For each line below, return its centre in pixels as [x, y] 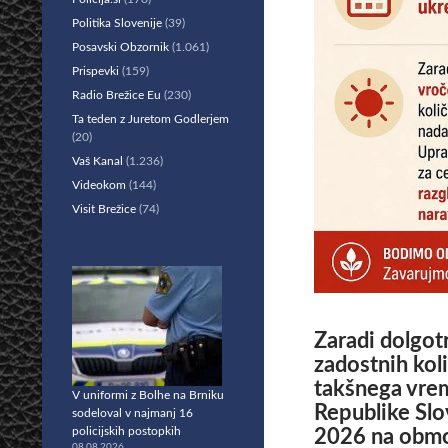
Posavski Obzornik [120, 47]
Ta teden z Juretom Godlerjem [150, 119]
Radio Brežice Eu [116, 95]
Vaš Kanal [97, 161]
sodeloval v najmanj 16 [132, 413]
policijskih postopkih [126, 431]
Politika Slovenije [117, 23]
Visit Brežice [104, 209]
